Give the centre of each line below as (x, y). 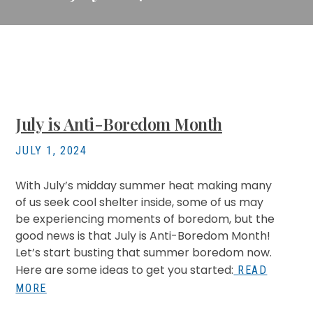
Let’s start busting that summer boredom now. (144, 253)
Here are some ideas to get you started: (125, 270)
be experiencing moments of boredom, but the (145, 219)
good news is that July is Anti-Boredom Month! (143, 236)
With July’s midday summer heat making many (144, 185)
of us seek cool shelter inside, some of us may (140, 202)
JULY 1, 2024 (51, 151)
